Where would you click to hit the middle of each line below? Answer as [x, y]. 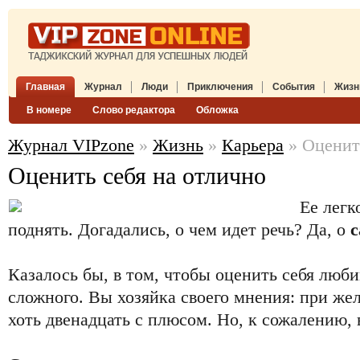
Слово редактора [134, 110]
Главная [45, 87]
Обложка [217, 110]
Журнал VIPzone [71, 145]
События [294, 87]
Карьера [253, 145]
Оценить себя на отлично [137, 176]
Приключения [220, 87]
